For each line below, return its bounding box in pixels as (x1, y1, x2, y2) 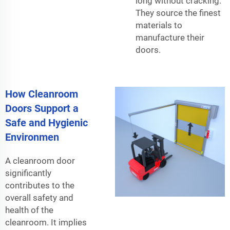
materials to (136, 20, 187, 30)
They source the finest (136, 7, 221, 18)
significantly (5, 167, 51, 178)
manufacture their (136, 32, 204, 43)
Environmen (5, 130, 59, 143)
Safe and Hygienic (5, 116, 88, 129)
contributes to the (5, 180, 74, 190)
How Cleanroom (5, 87, 78, 100)
